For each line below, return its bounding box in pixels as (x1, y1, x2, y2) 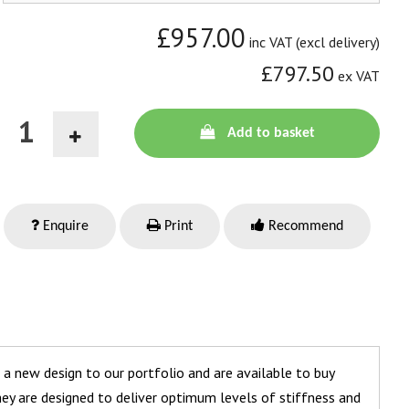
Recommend (264, 219, 343, 235)
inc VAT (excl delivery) (248, 33, 380, 52)
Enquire (38, 219, 89, 235)
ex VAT (337, 67, 380, 86)
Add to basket (226, 126, 315, 142)
